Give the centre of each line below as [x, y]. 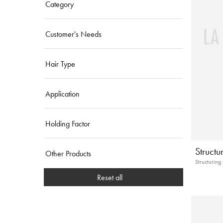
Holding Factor [68, 123]
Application [62, 94]
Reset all [110, 177]
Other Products [68, 153]
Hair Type [60, 64]
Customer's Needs [73, 34]
